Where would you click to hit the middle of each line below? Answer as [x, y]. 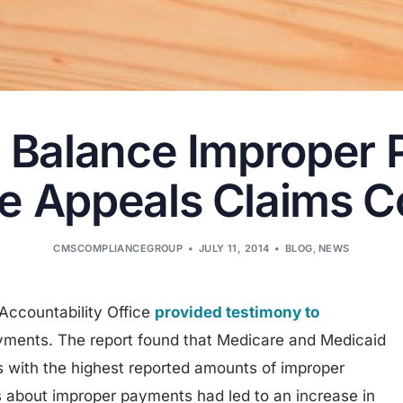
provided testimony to [237, 313]
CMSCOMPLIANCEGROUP [118, 248]
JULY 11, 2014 [234, 248]
